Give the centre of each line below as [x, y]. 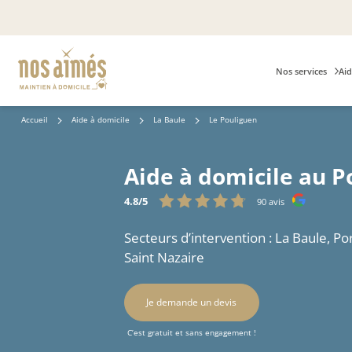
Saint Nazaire [164, 257]
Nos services [301, 71]
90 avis [270, 201]
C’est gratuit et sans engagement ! [191, 332]
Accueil [34, 119]
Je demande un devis [192, 302]
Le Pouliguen [233, 119]
